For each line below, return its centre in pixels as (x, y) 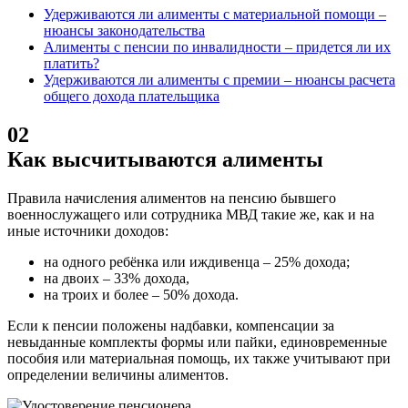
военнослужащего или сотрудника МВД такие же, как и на (191, 214)
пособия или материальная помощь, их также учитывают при (199, 358)
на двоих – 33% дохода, (117, 278)
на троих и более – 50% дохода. (141, 294)
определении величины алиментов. (118, 374)
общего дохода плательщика (132, 96)
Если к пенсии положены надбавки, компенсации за (171, 325)
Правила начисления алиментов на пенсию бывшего (172, 198)
